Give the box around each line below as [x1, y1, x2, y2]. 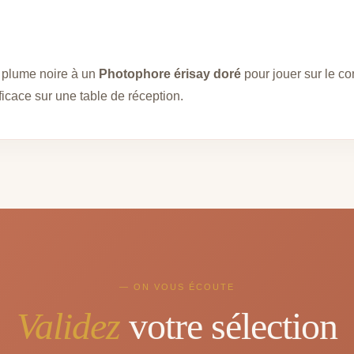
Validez [17, 304, 120, 347]
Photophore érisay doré [99, 67, 241, 81]
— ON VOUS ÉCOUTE [119, 281, 235, 292]
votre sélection [120, 304, 337, 347]
